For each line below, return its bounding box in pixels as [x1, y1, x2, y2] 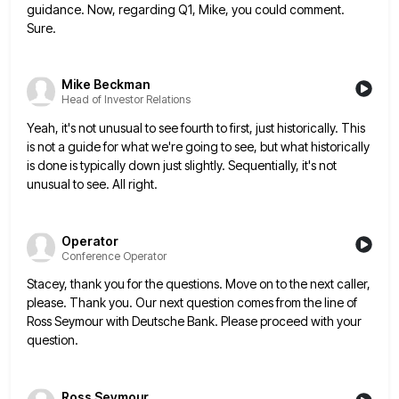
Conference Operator [61, 248, 167, 263]
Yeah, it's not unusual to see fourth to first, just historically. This [27, 120, 365, 136]
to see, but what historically [221, 139, 370, 155]
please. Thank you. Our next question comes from [27, 295, 301, 311]
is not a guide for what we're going [27, 139, 218, 155]
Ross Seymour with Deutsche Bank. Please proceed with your [27, 313, 362, 330]
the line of [304, 295, 357, 311]
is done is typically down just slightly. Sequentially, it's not [27, 158, 337, 174]
